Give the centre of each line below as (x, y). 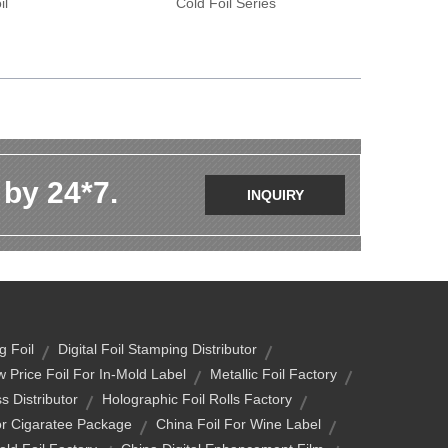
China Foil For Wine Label (238, 424)
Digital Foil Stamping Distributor (157, 349)
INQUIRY (275, 195)
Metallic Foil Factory (273, 374)
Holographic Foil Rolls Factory (196, 399)
